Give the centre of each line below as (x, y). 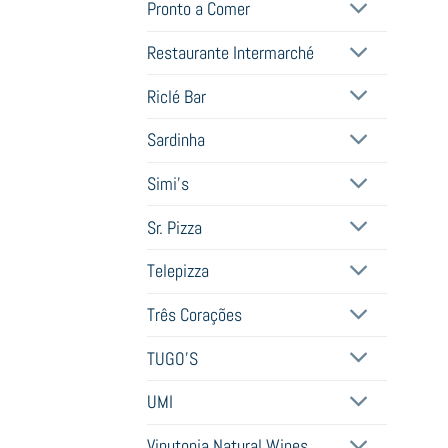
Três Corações (194, 315)
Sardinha (176, 140)
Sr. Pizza (174, 227)
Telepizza (178, 271)
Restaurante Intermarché (230, 53)
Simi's (168, 184)
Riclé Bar (176, 96)
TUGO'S (172, 358)
